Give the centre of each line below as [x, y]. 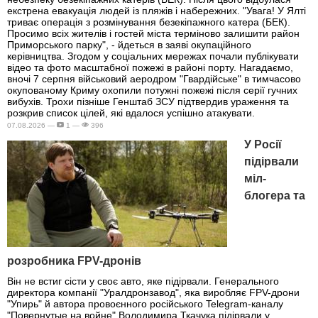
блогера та [275, 196]
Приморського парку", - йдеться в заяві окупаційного [129, 45]
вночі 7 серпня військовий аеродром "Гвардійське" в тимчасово [154, 79]
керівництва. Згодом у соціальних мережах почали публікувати [153, 56]
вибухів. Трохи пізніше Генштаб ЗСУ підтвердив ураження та [148, 102]
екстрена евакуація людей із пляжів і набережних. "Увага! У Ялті [157, 11]
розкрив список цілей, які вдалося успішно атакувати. [131, 113]
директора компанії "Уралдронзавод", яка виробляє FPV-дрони [153, 292]
